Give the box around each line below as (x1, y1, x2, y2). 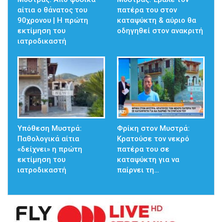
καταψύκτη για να (117, 155, 179, 165)
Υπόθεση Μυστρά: (17, 124, 82, 133)
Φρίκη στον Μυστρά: (117, 124, 190, 133)
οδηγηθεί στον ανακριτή (117, 26, 203, 35)
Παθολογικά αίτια (17, 134, 79, 144)
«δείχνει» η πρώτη (17, 145, 82, 154)
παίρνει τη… (117, 166, 159, 175)
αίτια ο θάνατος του (17, 5, 87, 14)
